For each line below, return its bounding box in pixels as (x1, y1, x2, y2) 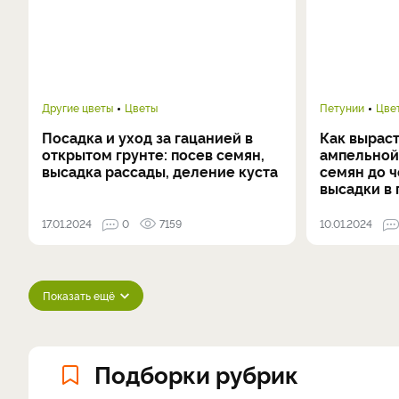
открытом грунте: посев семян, (42, 144, 265, 164)
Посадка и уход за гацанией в (42, 127, 253, 147)
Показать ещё (43, 288, 115, 303)
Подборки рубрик (94, 357, 298, 389)
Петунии (320, 100, 365, 115)
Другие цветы (42, 100, 113, 115)
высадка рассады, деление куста (42, 161, 278, 181)
